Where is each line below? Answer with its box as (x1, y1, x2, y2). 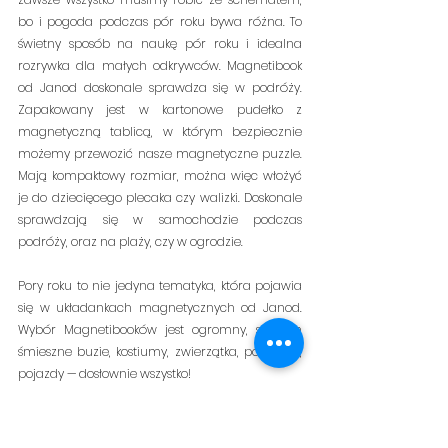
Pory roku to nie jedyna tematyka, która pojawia (18, 277, 302, 295)
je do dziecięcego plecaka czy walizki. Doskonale (18, 189, 302, 207)
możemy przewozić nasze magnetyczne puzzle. (18, 145, 302, 163)
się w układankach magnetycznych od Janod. (18, 299, 302, 317)
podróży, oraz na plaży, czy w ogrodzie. (18, 233, 246, 251)
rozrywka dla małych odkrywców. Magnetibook (18, 57, 302, 75)
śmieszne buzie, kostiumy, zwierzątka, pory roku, (18, 343, 302, 361)
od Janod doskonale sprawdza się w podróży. (18, 79, 302, 97)
